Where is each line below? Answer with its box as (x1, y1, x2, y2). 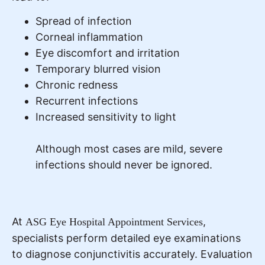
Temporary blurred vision (35, 63, 161, 76)
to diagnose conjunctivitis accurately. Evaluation (12, 248, 253, 261)
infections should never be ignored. (35, 159, 212, 172)
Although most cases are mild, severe (35, 143, 222, 156)
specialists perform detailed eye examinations (12, 232, 241, 245)
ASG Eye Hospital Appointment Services (25, 216, 203, 228)
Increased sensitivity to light (35, 111, 176, 124)
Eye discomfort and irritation (35, 47, 180, 60)
